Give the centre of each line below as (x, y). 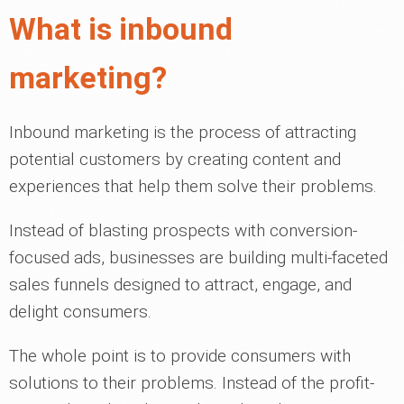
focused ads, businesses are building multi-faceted (198, 257)
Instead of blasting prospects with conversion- (183, 230)
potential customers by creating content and (175, 159)
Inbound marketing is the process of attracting (183, 132)
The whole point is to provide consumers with (180, 355)
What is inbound (121, 28)
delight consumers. (80, 311)
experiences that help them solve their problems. (193, 186)
